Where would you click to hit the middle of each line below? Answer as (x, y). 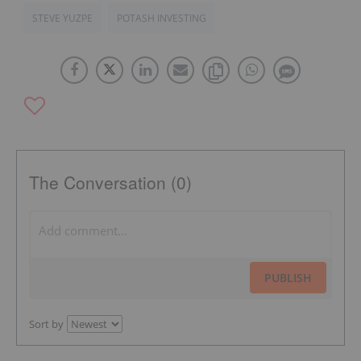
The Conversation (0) (110, 182)
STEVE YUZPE (62, 18)
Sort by (46, 324)
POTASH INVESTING (162, 18)
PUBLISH (288, 277)
